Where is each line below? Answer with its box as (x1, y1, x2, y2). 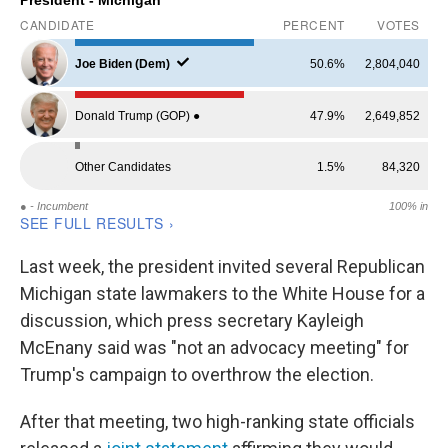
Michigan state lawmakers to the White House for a (20, 283, 425, 305)
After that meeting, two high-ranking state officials (20, 411, 415, 433)
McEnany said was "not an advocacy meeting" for (20, 337, 409, 359)
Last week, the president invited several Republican (20, 256, 425, 278)
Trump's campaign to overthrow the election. (20, 364, 374, 386)
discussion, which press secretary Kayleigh (20, 310, 364, 332)
